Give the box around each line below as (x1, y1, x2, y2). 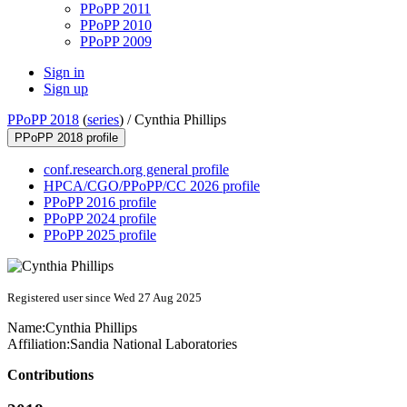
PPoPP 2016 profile (44, 194, 156, 211)
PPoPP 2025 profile (44, 227, 156, 243)
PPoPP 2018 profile (15, 131, 118, 145)
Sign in (44, 65, 84, 81)
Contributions (7, 367, 94, 383)
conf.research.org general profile (44, 162, 229, 178)
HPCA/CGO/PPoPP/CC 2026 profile (44, 178, 260, 194)
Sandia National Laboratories (70, 336, 237, 352)
